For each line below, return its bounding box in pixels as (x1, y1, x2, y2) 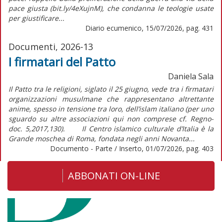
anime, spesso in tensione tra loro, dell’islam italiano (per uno (8, 104, 214, 113)
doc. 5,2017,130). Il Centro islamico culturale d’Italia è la (8, 123, 214, 133)
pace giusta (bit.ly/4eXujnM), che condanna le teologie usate (8, 3, 214, 13)
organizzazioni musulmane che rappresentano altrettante (8, 94, 214, 104)
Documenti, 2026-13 (8, 40, 93, 53)
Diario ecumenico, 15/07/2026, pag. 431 (85, 23, 214, 33)
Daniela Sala (168, 70, 214, 82)
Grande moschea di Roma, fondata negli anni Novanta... (8, 133, 195, 143)
